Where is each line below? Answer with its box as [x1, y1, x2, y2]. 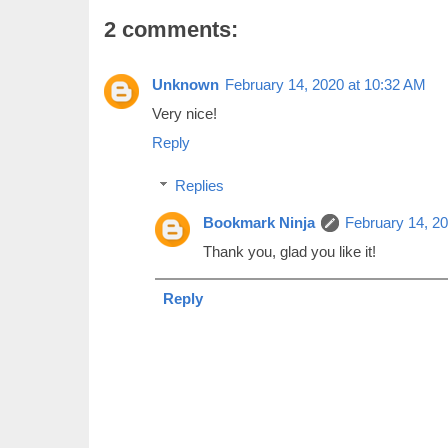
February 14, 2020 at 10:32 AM [225, 75, 426, 93]
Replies [175, 177, 224, 194]
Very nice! [152, 104, 217, 122]
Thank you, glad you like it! [203, 243, 376, 260]
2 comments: [104, 16, 238, 42]
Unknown [152, 75, 219, 93]
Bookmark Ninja [203, 214, 315, 231]
